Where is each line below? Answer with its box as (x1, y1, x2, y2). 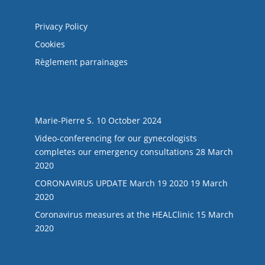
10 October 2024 (96, 115, 161, 127)
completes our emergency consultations (34, 146, 193, 158)
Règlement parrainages (34, 56, 128, 68)
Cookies (34, 38, 67, 50)
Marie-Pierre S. (34, 115, 94, 127)
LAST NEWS (26, 95, 83, 110)
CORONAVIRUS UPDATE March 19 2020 (34, 177, 188, 189)
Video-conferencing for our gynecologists (34, 132, 197, 144)
